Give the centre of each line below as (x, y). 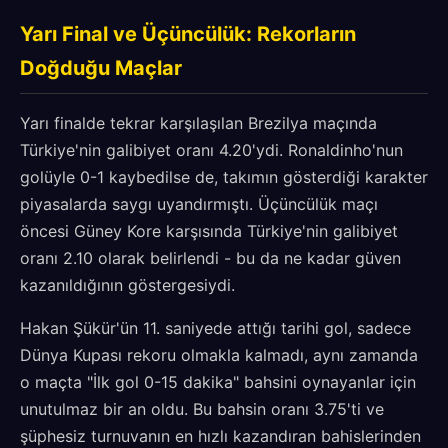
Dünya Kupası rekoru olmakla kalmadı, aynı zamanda (219, 355)
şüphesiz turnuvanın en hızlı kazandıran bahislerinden (220, 436)
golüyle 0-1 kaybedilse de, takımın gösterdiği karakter (224, 177)
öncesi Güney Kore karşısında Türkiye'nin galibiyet (209, 231)
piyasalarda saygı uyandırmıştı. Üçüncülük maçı (199, 204)
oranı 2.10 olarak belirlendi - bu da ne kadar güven (210, 258)
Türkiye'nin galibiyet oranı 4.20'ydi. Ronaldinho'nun (211, 150)
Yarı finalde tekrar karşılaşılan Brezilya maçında (198, 123)
